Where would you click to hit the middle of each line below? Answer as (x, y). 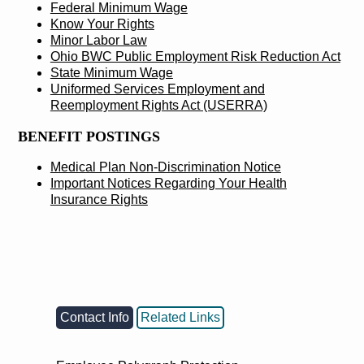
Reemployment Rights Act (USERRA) (158, 105)
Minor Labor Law (98, 40)
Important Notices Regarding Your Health (168, 183)
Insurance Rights (99, 199)
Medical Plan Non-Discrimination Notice (165, 167)
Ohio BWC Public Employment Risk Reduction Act (195, 56)
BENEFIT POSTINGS (89, 136)
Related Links (181, 317)
